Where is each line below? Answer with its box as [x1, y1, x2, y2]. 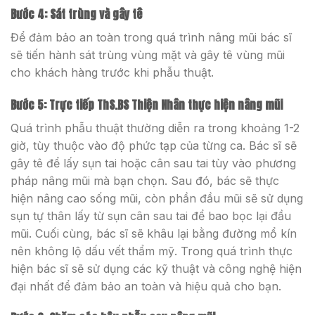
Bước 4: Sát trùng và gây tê [11, 5, 142, 22]
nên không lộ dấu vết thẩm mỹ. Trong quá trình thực [11, 243, 292, 258]
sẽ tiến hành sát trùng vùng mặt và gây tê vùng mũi [11, 47, 285, 62]
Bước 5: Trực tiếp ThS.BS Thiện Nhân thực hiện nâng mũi [11, 96, 283, 113]
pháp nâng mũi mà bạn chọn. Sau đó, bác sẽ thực [11, 173, 279, 188]
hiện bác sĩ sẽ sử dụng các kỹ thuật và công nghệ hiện [11, 261, 302, 276]
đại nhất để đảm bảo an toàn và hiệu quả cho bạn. [11, 278, 281, 293]
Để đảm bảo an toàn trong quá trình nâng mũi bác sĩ [11, 30, 292, 44]
